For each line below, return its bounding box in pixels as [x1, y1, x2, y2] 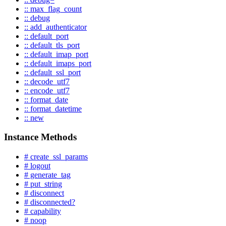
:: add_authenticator [24, 22, 87, 31]
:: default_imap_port [24, 49, 88, 59]
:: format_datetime [24, 104, 82, 113]
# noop [24, 216, 46, 225]
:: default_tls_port [24, 40, 80, 49]
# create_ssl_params [24, 152, 88, 161]
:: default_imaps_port [24, 59, 91, 68]
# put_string [24, 180, 62, 189]
